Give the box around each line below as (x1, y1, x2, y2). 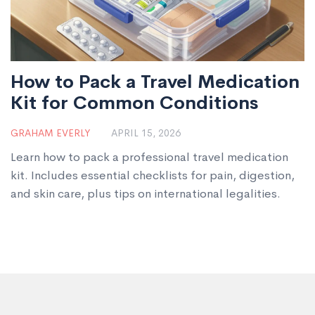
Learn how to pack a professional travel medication (11, 150, 288, 165)
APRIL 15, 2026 (111, 127, 181, 140)
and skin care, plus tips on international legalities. (11, 186, 281, 202)
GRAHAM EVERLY (11, 127, 90, 140)
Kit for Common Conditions (11, 91, 258, 115)
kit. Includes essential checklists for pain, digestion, (11, 168, 295, 184)
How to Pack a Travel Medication (11, 70, 300, 94)
